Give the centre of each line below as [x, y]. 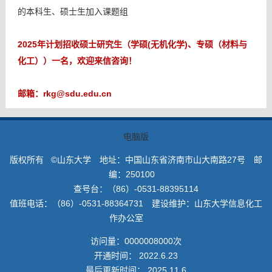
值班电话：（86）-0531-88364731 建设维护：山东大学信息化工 [136, 203]
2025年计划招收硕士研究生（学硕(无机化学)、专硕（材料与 [132, 44]
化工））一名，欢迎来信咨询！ [77, 61]
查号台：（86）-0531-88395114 [136, 189]
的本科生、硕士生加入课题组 [73, 12]
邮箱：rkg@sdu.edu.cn [64, 93]
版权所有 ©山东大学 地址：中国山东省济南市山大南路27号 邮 [136, 160]
